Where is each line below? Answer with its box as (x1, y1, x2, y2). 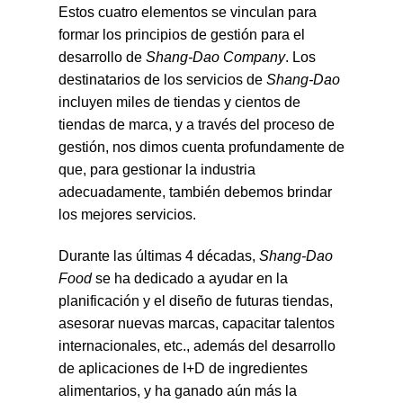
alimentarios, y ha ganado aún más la (58, 382, 297, 399)
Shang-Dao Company (146, 49, 285, 66)
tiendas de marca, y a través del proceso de (58, 117, 335, 133)
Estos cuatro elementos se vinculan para (58, 4, 317, 21)
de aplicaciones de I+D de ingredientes (58, 360, 308, 376)
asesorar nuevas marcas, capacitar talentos (58, 315, 335, 331)
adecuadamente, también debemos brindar (58, 184, 332, 201)
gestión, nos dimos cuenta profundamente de (58, 139, 345, 156)
